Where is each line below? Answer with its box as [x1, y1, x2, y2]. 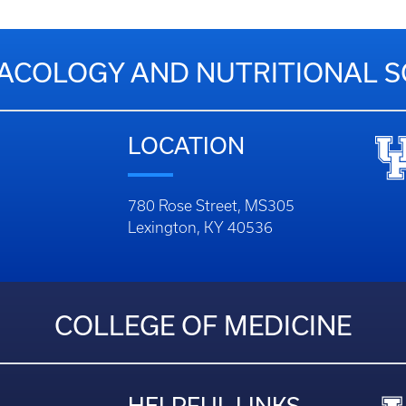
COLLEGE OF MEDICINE [54, 310, 352, 341]
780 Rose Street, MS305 [128, 198, 295, 214]
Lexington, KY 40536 [128, 219, 273, 236]
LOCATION [128, 132, 245, 159]
